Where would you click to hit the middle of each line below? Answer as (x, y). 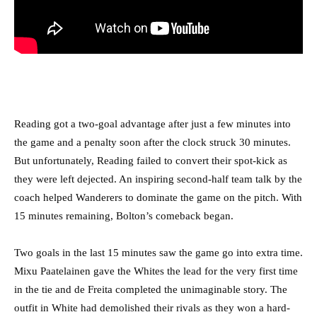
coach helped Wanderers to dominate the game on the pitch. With (158, 198)
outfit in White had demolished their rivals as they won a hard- (152, 308)
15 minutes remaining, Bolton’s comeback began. (124, 216)
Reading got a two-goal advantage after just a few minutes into (152, 124)
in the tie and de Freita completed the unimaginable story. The (151, 290)
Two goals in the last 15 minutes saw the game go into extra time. (158, 253)
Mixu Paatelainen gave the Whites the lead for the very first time (156, 271)
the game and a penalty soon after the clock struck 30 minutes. (152, 143)
